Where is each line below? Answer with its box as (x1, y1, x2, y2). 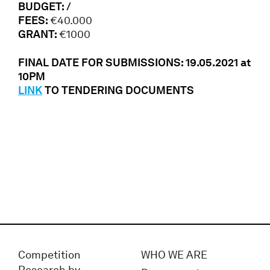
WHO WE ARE (141, 248, 207, 262)
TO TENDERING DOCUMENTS (42, 83, 194, 97)
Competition (18, 248, 81, 262)
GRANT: (18, 27, 59, 41)
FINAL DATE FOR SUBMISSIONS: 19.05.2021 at (18, 55, 251, 69)
